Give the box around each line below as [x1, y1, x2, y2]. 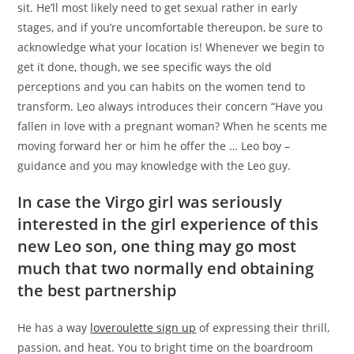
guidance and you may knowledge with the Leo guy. [17, 158, 292, 174]
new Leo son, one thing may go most [17, 235, 297, 258]
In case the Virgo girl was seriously [17, 191, 283, 213]
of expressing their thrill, [196, 320, 330, 336]
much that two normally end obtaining [17, 258, 314, 280]
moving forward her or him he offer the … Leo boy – [17, 138, 291, 154]
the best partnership [17, 280, 177, 302]
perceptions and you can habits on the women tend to [17, 79, 306, 95]
